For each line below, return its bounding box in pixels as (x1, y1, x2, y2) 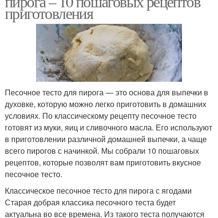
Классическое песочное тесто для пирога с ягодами (5, 184, 192, 196)
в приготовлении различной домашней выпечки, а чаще (5, 133, 207, 145)
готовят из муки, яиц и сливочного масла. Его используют (5, 121, 212, 133)
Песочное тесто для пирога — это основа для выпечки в (5, 86, 208, 98)
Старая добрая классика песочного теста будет (5, 196, 176, 208)
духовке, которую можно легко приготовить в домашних (5, 98, 206, 109)
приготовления (5, 2, 93, 23)
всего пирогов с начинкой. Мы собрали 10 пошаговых (5, 145, 199, 156)
